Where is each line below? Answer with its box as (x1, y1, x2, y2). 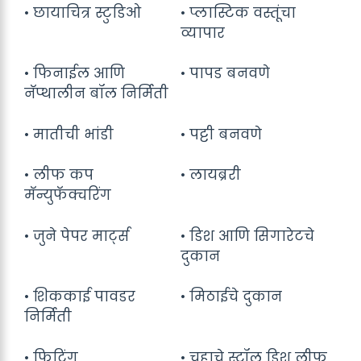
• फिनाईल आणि (24, 64, 125, 83)
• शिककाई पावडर (24, 287, 135, 306)
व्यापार (180, 23, 225, 43)
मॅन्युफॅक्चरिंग (24, 185, 111, 205)
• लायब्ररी (180, 165, 241, 185)
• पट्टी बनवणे (180, 124, 262, 144)
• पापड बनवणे (180, 64, 270, 83)
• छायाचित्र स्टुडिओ (24, 2, 141, 23)
